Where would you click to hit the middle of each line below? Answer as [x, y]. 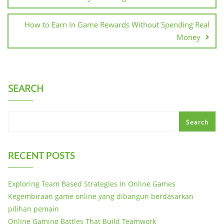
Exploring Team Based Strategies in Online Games [92, 183]
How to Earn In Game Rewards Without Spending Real [117, 24]
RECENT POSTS [41, 155]
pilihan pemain [33, 208]
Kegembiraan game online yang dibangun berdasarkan [101, 196]
